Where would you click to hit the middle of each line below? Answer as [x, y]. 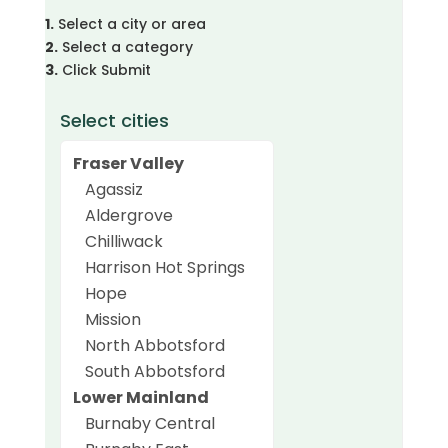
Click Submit [104, 69]
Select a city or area [129, 23]
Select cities [114, 120]
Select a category [125, 46]
